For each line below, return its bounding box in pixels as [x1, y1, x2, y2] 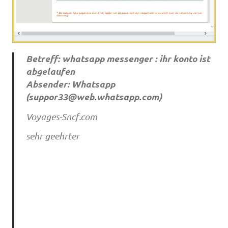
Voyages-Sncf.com [25, 110, 97, 122]
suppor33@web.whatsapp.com [28, 91, 159, 103]
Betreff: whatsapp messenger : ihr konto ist [25, 52, 210, 65]
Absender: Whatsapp [25, 78, 115, 91]
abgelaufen [25, 65, 75, 78]
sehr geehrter [25, 130, 79, 142]
